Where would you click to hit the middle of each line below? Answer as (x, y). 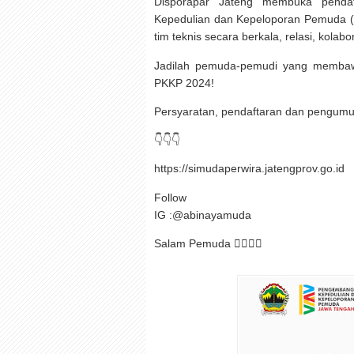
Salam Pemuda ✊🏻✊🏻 (208, 243)
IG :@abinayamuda (203, 215)
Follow (170, 197)
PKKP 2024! (184, 83)
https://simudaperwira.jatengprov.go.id (249, 169)
